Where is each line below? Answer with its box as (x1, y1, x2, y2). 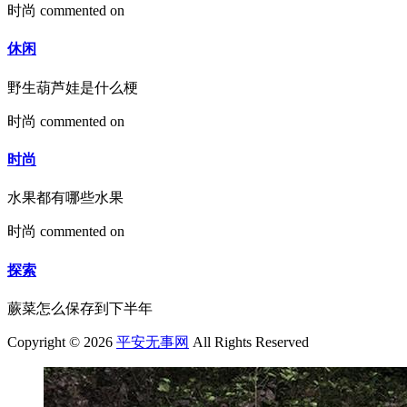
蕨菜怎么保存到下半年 (7, 300, 153, 316)
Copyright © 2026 (7, 333, 116, 350)
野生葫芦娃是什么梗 (7, 79, 138, 95)
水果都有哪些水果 (7, 190, 124, 206)
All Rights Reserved (189, 333, 309, 350)
